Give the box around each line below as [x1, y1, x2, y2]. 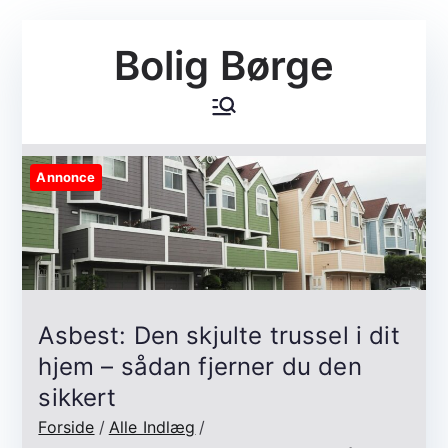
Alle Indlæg [108, 417, 196, 438]
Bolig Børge [113, 41, 335, 90]
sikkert [38, 383, 117, 413]
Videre [21, 23, 72, 43]
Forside [38, 417, 95, 438]
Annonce [36, 169, 96, 185]
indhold [21, 79, 79, 99]
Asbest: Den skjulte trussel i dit [38, 321, 400, 351]
